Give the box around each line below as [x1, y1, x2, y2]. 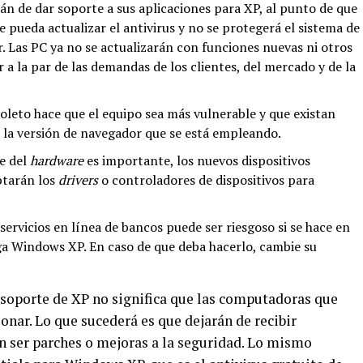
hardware [30, 152, 83, 169]
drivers [58, 171, 98, 189]
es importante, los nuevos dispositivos [83, 152, 310, 169]
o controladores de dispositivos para [98, 171, 314, 189]
